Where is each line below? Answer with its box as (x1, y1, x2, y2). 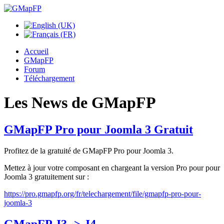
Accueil (24, 47, 48, 55)
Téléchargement (24, 74, 74, 82)
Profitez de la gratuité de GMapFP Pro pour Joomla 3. (4, 146, 173, 155)
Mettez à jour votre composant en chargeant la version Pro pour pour (4, 163, 220, 172)
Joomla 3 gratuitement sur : (4, 172, 89, 181)
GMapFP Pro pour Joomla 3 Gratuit (4, 122, 193, 136)
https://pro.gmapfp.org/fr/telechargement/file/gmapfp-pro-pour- (4, 189, 201, 198)
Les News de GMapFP (4, 93, 156, 112)
